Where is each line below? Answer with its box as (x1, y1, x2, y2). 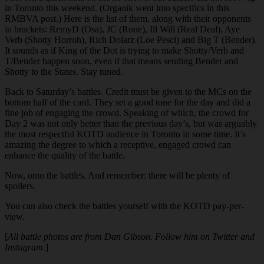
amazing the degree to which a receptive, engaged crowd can (5, 140, 231, 150)
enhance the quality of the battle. (5, 150, 125, 161)
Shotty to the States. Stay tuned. (5, 67, 123, 77)
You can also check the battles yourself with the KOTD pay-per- (5, 201, 244, 212)
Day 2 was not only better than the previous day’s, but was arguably (5, 118, 257, 129)
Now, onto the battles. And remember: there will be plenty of (5, 170, 230, 181)
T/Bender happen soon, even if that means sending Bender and (5, 56, 238, 67)
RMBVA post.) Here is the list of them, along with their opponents (5, 14, 251, 24)
